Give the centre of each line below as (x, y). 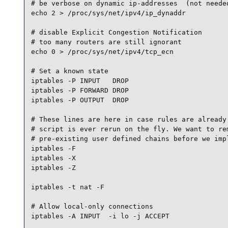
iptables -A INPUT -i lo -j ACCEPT (100, 216)
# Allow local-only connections (92, 206)
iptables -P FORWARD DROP (80, 90)
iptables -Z (53, 167)
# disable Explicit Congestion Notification (116, 32)
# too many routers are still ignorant (106, 42)
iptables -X (53, 158)
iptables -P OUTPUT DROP (80, 100)
